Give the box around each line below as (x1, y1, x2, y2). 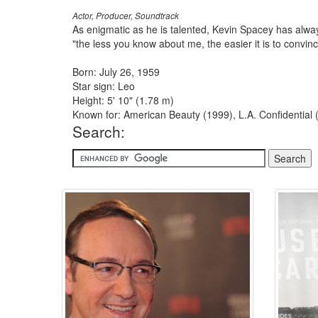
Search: (72, 121, 125, 142)
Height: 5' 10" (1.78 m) (72, 93, 174, 107)
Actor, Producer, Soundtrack (72, 10, 179, 21)
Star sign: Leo (72, 79, 135, 93)
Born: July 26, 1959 (72, 65, 160, 79)
